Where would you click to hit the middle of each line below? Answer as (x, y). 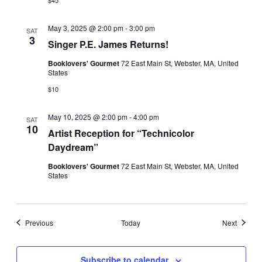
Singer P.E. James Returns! (108, 44)
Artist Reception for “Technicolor (121, 133)
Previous (39, 222)
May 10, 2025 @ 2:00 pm (87, 116)
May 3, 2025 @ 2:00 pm (85, 27)
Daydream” (73, 147)
